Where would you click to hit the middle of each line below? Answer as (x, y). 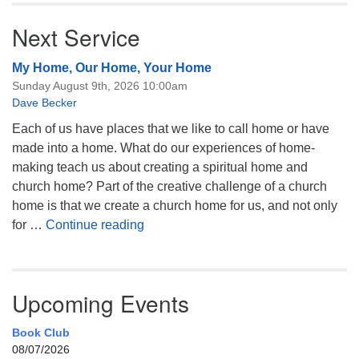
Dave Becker (44, 103)
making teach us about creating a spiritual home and (160, 167)
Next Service (76, 37)
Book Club (41, 333)
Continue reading (95, 225)
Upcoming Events (101, 303)
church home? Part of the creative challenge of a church (169, 186)
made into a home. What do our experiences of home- (163, 148)
